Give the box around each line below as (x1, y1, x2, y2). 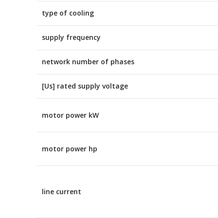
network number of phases (42, 56, 134, 66)
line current (42, 186, 81, 196)
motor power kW (42, 110, 99, 120)
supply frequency (42, 32, 101, 42)
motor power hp (42, 144, 97, 153)
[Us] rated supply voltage (42, 81, 128, 91)
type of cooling (42, 8, 94, 18)
